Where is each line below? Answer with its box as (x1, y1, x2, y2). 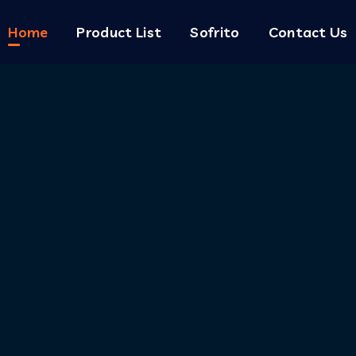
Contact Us (268, 23, 348, 41)
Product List (76, 23, 162, 41)
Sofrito (190, 23, 240, 41)
